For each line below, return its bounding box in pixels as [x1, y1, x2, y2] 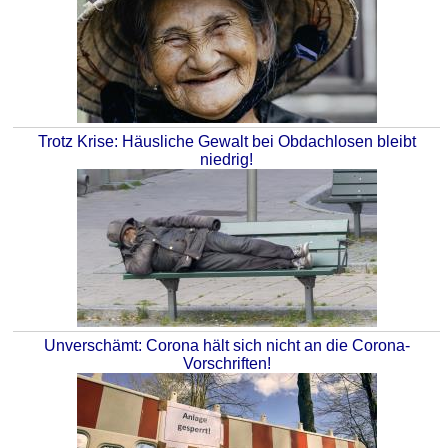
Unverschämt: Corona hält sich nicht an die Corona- [43, 337, 410, 355]
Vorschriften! [182, 355, 271, 373]
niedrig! [200, 151, 253, 169]
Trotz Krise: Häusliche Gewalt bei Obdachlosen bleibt [37, 133, 416, 151]
